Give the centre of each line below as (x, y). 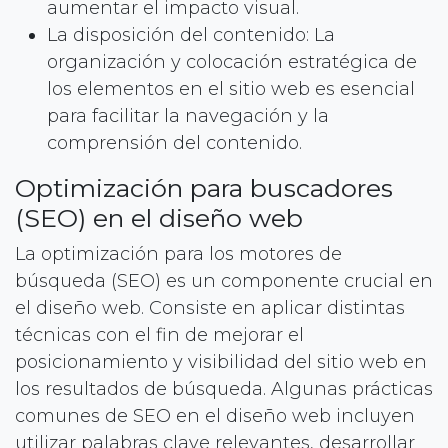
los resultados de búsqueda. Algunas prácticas (224, 388)
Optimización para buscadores (204, 187)
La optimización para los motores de (178, 253)
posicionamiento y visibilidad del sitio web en (221, 361)
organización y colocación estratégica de (232, 61)
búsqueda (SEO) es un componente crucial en (224, 280)
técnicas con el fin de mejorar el (159, 334)
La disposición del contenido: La (191, 34)
